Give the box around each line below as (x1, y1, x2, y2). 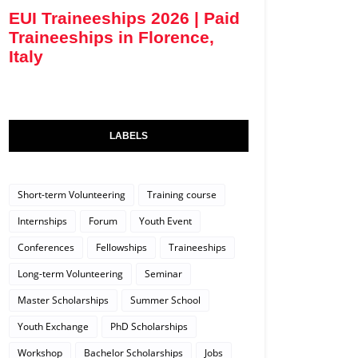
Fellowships (96, 241, 147, 255)
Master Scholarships (18, 293, 109, 308)
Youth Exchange (18, 320, 89, 334)
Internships (18, 214, 67, 229)
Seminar (145, 267, 182, 281)
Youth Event (139, 214, 192, 229)
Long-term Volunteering (18, 267, 123, 281)
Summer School (130, 293, 201, 308)
